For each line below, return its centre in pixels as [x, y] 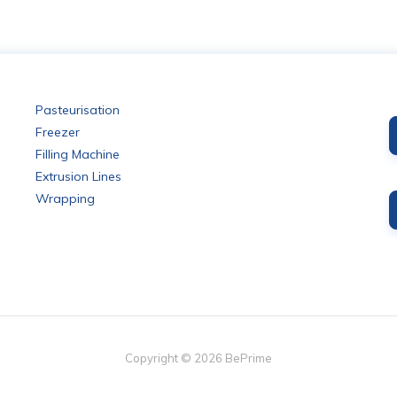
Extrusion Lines [79, 177]
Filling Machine [78, 155]
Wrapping [66, 199]
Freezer [58, 132]
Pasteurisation [78, 110]
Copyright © [158, 358]
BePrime [249, 358]
